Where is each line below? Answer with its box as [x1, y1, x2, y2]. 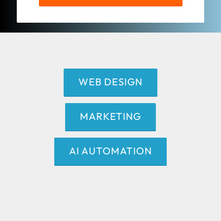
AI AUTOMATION [69, 145, 152, 157]
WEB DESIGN [78, 75, 143, 88]
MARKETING [79, 110, 141, 122]
